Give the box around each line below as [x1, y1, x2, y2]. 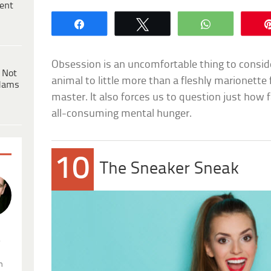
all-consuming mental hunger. [51, 108, 192, 120]
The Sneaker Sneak [100, 160, 240, 178]
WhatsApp [221, 18, 269, 28]
